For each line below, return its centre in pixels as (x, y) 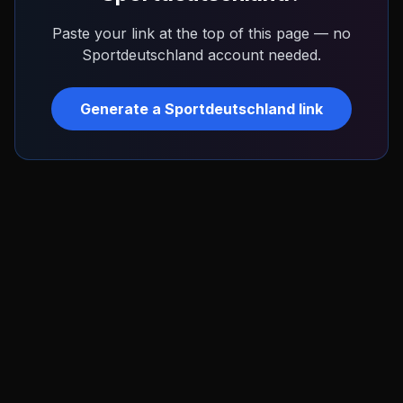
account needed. (262, 55)
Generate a (122, 109)
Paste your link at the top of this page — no (201, 33)
